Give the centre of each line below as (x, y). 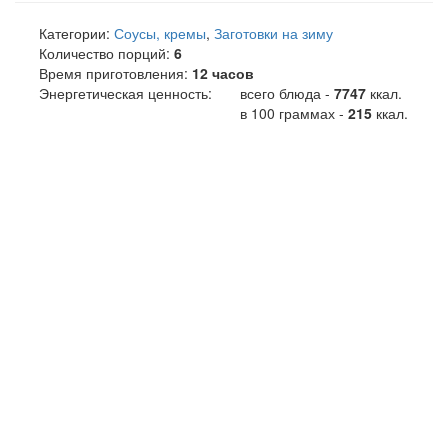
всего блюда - (285, 92)
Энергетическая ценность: (125, 92)
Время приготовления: (113, 72)
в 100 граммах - (292, 112)
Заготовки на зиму (273, 32)
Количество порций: (104, 52)
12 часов (223, 72)
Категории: (74, 32)
